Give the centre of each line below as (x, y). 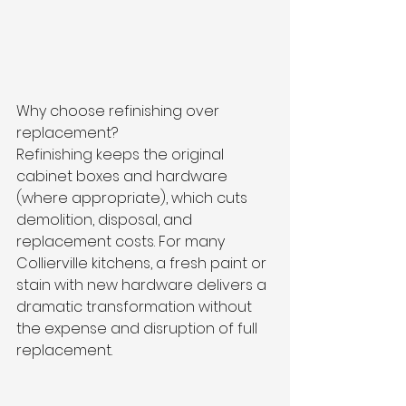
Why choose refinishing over (120, 111)
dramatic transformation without (136, 307)
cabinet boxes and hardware (124, 177)
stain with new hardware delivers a (143, 285)
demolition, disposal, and (106, 220)
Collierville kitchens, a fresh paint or (143, 264)
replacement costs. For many (122, 242)
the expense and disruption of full (139, 329)
